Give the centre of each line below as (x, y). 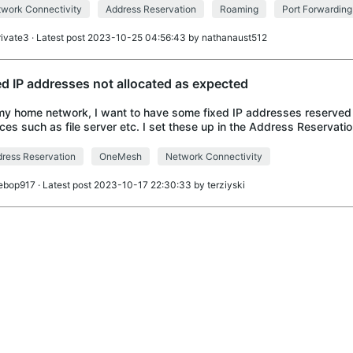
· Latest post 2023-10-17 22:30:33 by (121, 185)
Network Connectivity (214, 156)
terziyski (226, 185)
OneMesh (120, 156)
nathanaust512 (234, 37)
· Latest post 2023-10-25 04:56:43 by (115, 37)
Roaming (239, 9)
